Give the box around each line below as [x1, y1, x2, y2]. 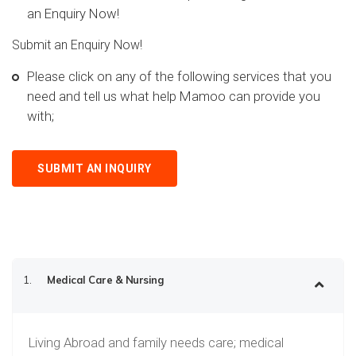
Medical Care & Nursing [47, 273, 163, 286]
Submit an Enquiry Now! [12, 37, 142, 52]
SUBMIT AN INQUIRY [37, 162, 152, 175]
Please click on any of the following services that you [27, 68, 331, 84]
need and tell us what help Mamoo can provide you [27, 88, 320, 104]
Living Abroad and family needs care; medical [29, 335, 284, 350]
